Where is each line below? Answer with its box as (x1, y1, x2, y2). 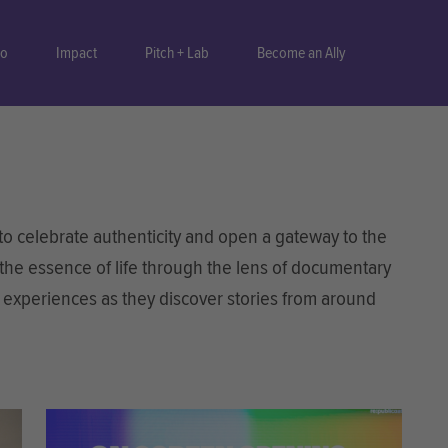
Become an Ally (256, 43, 346, 63)
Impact (55, 43, 97, 63)
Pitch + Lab (144, 43, 209, 63)
